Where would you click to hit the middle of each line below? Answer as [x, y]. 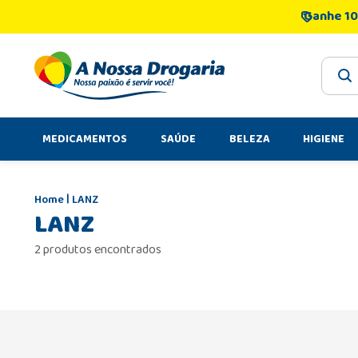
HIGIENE [324, 139]
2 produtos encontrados [98, 250]
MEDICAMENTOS [85, 139]
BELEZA [249, 139]
